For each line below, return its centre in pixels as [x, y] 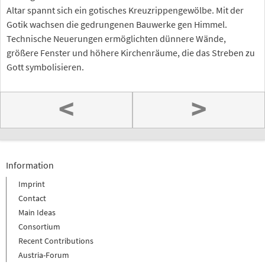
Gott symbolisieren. [45, 67]
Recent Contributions [56, 240]
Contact [32, 198]
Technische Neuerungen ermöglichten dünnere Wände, [116, 38]
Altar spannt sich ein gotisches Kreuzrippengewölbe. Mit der [125, 10]
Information [30, 165]
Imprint [32, 184]
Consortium [39, 226]
